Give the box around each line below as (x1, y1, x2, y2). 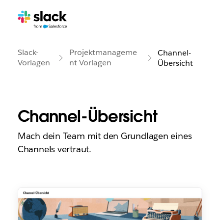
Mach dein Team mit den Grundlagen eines (17, 130, 192, 141)
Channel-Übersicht (17, 106, 158, 126)
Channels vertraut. (17, 143, 91, 155)
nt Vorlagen (69, 57, 111, 68)
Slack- (17, 47, 38, 57)
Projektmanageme (69, 47, 137, 57)
